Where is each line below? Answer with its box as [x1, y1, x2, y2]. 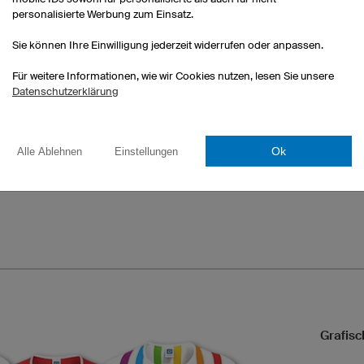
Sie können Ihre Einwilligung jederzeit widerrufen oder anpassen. [12, 39, 323, 51]
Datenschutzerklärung [12, 85, 119, 97]
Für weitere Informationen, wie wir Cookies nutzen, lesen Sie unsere [12, 70, 334, 82]
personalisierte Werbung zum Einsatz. [12, 8, 193, 20]
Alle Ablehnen [17, 145, 82, 158]
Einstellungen [115, 145, 178, 158]
